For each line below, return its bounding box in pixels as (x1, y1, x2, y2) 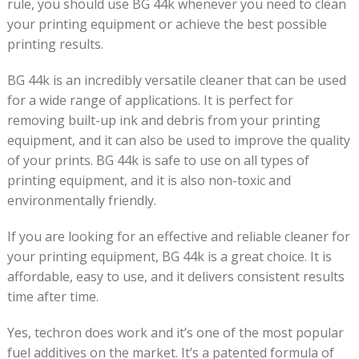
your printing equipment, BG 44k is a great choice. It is (6, 248, 332, 265)
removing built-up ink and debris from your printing (6, 111, 321, 129)
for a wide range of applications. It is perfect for (6, 91, 293, 109)
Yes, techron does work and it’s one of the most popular (6, 324, 344, 341)
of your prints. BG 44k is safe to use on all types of (6, 151, 309, 169)
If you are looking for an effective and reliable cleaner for (6, 228, 350, 245)
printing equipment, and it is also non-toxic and (6, 171, 291, 189)
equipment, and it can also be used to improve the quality (6, 131, 350, 149)
